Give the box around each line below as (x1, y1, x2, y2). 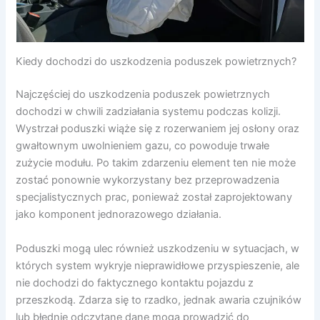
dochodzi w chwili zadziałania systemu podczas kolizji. (16, 105, 281, 119)
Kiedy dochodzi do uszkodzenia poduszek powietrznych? (16, 55, 297, 69)
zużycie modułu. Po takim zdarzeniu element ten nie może (16, 156, 296, 170)
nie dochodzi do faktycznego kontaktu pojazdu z (16, 276, 254, 289)
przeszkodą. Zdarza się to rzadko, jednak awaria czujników (16, 293, 302, 306)
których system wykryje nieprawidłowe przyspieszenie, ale (16, 259, 300, 272)
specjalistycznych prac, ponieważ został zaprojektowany (16, 191, 293, 204)
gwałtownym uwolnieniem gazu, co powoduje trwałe (16, 139, 270, 153)
